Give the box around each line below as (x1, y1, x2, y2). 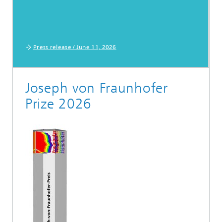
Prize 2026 (25, 96, 92, 112)
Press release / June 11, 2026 (33, 44, 116, 51)
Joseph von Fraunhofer (25, 80, 168, 97)
